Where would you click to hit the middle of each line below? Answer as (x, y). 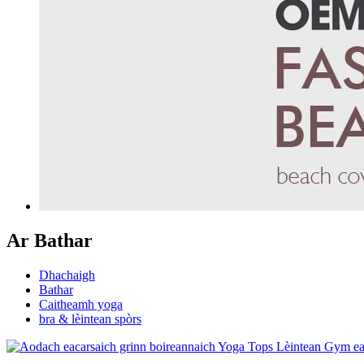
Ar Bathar (50, 240)
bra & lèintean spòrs (90, 318)
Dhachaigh (67, 275)
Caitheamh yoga (81, 304)
